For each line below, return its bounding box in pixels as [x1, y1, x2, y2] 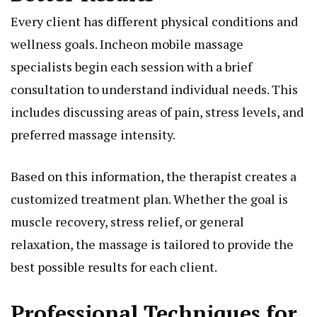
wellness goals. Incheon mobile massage [11, 35, 243, 53]
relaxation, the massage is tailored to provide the [11, 236, 294, 253]
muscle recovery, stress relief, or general [11, 213, 244, 231]
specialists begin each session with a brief [11, 58, 252, 76]
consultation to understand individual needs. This [11, 81, 298, 98]
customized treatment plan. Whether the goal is [11, 190, 288, 208]
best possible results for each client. [11, 258, 217, 276]
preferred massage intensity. [11, 126, 175, 144]
